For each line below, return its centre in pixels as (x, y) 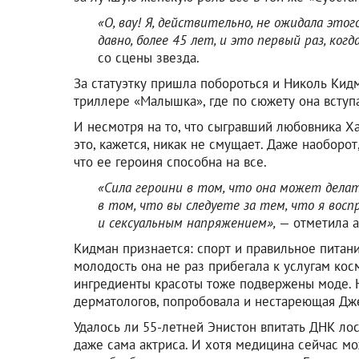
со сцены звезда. (149, 57)
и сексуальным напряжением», (188, 222)
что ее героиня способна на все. (170, 161)
